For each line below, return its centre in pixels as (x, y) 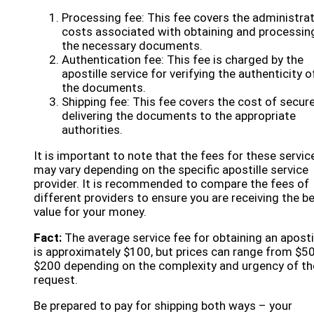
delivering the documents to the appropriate (179, 116)
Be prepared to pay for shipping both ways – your (163, 306)
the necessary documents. (132, 46)
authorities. (92, 130)
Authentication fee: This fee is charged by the (183, 60)
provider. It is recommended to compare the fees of (171, 184)
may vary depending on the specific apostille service (171, 170)
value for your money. (90, 212)
